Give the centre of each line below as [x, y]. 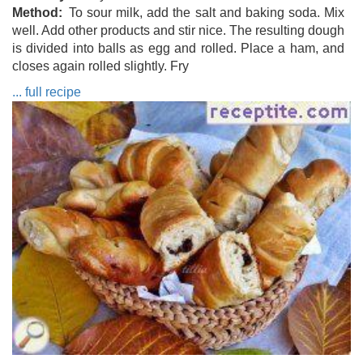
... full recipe [47, 92]
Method [35, 12]
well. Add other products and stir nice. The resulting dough [178, 30]
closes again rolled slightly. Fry [100, 66]
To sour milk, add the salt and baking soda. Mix [207, 12]
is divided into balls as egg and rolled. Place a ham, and [178, 48]
